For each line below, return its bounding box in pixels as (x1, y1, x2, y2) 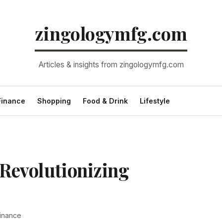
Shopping (37, 97, 71, 105)
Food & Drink (82, 97, 128, 105)
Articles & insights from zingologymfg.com (38, 60, 184, 69)
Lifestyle (139, 97, 170, 105)
